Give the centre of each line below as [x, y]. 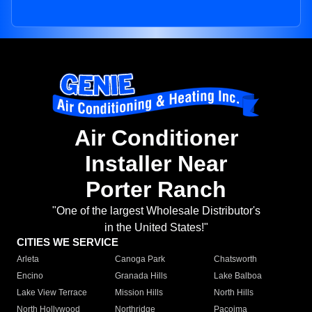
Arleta [28, 259]
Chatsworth [235, 259]
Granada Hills [141, 276]
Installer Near [156, 164]
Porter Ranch [156, 190]
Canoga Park [140, 259]
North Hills [233, 293]
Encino [30, 276]
